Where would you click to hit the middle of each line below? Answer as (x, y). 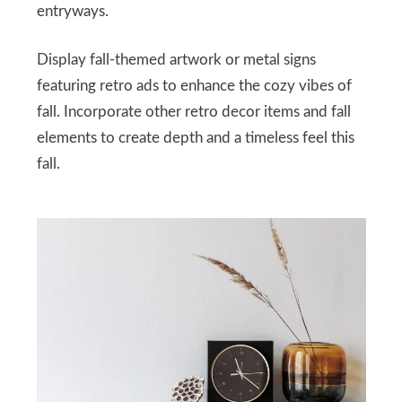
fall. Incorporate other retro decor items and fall (193, 112)
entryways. (72, 11)
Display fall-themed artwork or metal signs (176, 60)
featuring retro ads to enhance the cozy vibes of (194, 86)
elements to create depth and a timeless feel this (195, 138)
